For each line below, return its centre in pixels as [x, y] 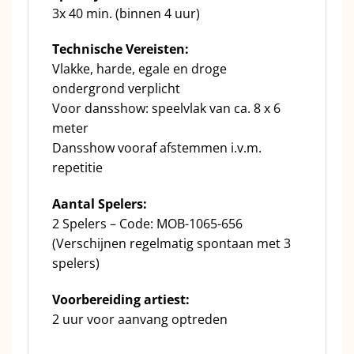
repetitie [77, 168]
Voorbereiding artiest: [121, 299]
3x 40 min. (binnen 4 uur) [126, 13]
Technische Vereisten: [121, 49]
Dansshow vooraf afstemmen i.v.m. [157, 148]
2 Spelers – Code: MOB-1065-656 [147, 224]
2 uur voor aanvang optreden [140, 319]
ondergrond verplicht [116, 89]
